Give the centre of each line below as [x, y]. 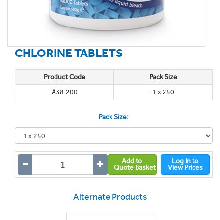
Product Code [64, 77]
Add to [132, 161]
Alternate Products [110, 197]
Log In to [185, 161]
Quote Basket [135, 168]
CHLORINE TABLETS [69, 53]
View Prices [185, 168]
